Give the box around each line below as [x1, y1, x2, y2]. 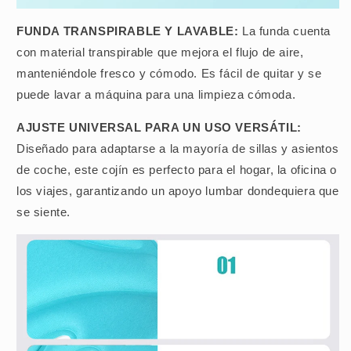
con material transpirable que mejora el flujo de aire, [16, 45, 304, 60]
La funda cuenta [242, 24, 331, 38]
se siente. [16, 205, 71, 219]
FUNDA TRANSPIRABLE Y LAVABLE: [16, 24, 242, 38]
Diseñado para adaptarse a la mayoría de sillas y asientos [16, 142, 339, 156]
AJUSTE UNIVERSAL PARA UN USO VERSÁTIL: [16, 121, 302, 135]
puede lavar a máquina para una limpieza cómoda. [16, 88, 296, 102]
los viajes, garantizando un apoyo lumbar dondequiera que [16, 184, 339, 198]
